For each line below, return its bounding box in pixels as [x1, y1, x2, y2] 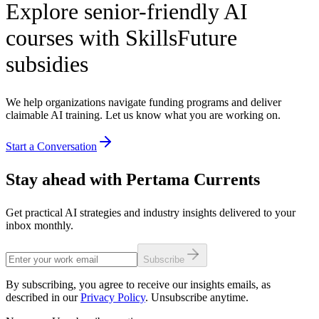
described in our [6, 291, 78, 304]
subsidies [6, 51, 88, 77]
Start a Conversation [6, 140, 97, 153]
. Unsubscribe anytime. [145, 291, 249, 304]
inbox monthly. [6, 219, 73, 232]
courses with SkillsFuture [6, 24, 237, 51]
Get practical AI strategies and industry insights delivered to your [6, 206, 296, 219]
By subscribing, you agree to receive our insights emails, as [6, 278, 271, 291]
